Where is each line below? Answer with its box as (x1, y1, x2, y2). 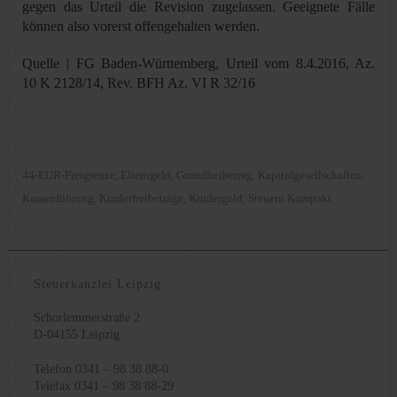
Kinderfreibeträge (99, 191, 183, 205)
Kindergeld (189, 191, 243, 205)
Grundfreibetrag (176, 167, 253, 182)
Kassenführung (22, 191, 94, 205)
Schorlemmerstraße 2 (33, 310, 140, 324)
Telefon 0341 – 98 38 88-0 (33, 362, 168, 376)
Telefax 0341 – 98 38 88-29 (33, 378, 174, 393)
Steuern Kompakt (248, 191, 331, 205)
